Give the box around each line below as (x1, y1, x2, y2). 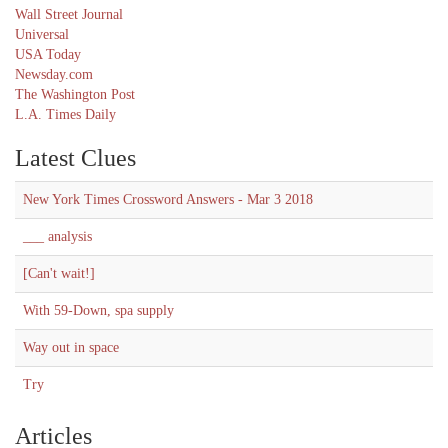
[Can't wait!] (23, 266, 95, 281)
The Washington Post (15, 87, 135, 102)
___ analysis (23, 229, 92, 244)
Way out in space (23, 340, 119, 355)
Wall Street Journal (15, 7, 123, 22)
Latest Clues (15, 145, 136, 171)
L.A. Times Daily (15, 107, 116, 122)
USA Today (15, 47, 81, 62)
